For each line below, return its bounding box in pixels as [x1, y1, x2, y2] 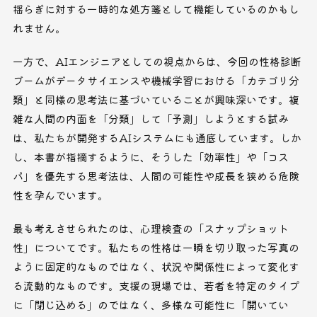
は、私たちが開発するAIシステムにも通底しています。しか [12, 130, 301, 146]
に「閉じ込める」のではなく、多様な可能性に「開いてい [12, 297, 289, 313]
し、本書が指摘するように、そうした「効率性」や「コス [12, 149, 289, 165]
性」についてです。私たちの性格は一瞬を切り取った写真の [12, 240, 299, 255]
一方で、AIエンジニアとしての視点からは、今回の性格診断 [12, 54, 301, 69]
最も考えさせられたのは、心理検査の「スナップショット [12, 221, 289, 236]
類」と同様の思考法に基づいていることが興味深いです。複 [12, 92, 299, 108]
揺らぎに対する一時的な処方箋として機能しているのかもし [12, 1, 299, 17]
